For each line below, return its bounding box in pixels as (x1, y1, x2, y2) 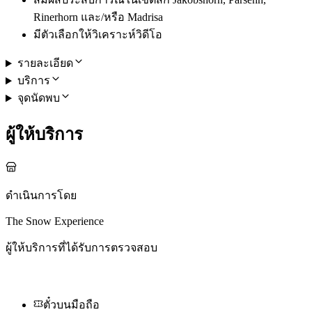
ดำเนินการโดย (6, 189, 77, 202)
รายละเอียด (17, 57, 73, 70)
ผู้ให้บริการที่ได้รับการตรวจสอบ (6, 242, 157, 254)
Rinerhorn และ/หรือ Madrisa (33, 11, 163, 24)
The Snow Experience (6, 215, 104, 228)
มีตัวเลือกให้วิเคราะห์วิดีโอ (33, 29, 162, 41)
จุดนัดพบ (17, 92, 60, 104)
